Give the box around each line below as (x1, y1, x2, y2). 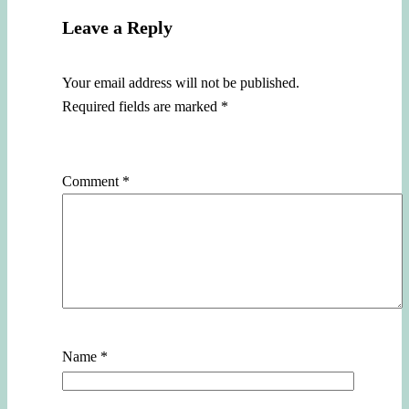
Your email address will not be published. (62, 74, 299, 90)
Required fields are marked (62, 98, 221, 114)
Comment (62, 173, 122, 189)
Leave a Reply (62, 16, 173, 37)
